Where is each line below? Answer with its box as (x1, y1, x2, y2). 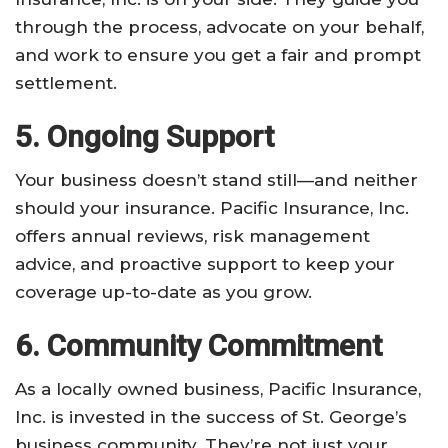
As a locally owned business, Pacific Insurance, (15, 378, 421, 399)
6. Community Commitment (15, 327, 382, 363)
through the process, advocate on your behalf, (15, 16, 424, 37)
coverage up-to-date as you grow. (15, 281, 312, 302)
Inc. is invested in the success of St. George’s (15, 406, 407, 427)
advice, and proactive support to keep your (15, 253, 395, 274)
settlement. (15, 72, 117, 93)
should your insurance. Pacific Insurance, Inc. (15, 197, 409, 218)
